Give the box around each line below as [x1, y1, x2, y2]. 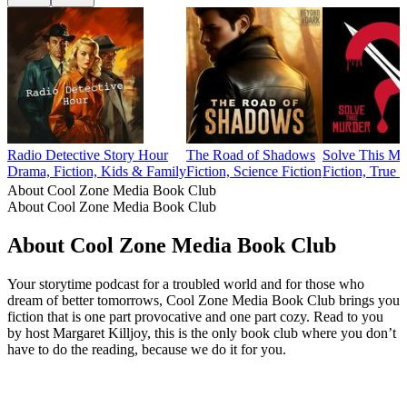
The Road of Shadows [186, 147, 315, 164]
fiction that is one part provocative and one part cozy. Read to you [7, 308, 383, 324]
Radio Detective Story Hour [7, 147, 168, 164]
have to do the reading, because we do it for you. [7, 341, 286, 357]
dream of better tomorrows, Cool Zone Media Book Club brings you [7, 292, 400, 308]
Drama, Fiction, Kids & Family [7, 164, 186, 180]
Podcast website [7, 357, 99, 373]
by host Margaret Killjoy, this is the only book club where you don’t [7, 324, 396, 341]
